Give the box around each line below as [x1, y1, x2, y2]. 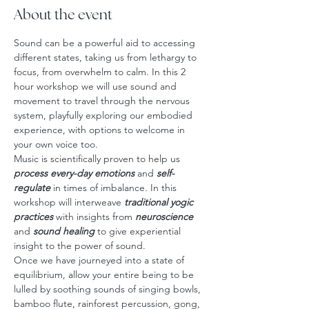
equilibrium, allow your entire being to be [14, 268, 197, 281]
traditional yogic [124, 196, 196, 208]
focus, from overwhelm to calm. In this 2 [14, 66, 188, 78]
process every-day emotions [14, 167, 134, 179]
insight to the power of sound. [14, 239, 146, 252]
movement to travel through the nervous [14, 94, 192, 107]
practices [14, 210, 53, 223]
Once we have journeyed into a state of [14, 254, 187, 266]
